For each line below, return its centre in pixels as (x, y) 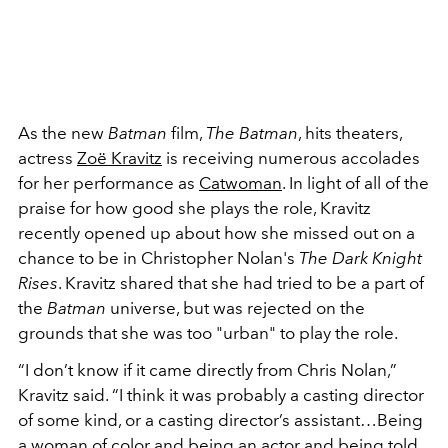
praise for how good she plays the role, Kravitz (194, 207)
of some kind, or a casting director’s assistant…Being (220, 419)
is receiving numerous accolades (291, 157)
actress (47, 157)
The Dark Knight (358, 257)
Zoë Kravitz (119, 157)
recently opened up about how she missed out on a (216, 232)
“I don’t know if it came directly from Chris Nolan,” (207, 369)
